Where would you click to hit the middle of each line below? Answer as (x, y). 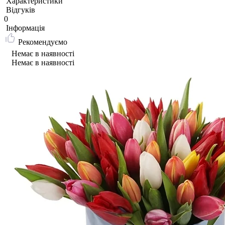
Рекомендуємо (43, 42)
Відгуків (21, 10)
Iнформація (25, 28)
